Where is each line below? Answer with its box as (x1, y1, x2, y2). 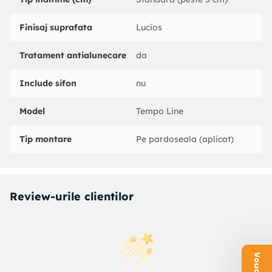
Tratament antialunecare (19, 50, 126, 61)
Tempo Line (136, 106, 183, 117)
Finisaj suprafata (19, 22, 92, 33)
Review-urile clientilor (10, 189, 134, 204)
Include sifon (19, 78, 76, 89)
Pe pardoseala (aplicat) (136, 134, 234, 145)
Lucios (136, 22, 162, 33)
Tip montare (19, 134, 72, 145)
